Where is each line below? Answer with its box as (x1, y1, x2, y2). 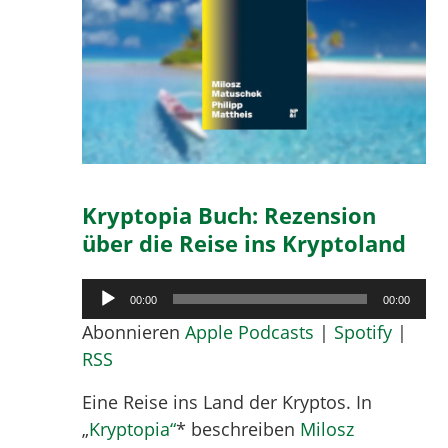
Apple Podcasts (185, 319, 315, 344)
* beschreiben (176, 416, 301, 441)
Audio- (81, 278, 137, 303)
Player (81, 305, 134, 330)
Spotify (334, 319, 393, 344)
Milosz (300, 416, 355, 441)
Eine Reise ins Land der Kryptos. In (82, 389, 373, 414)
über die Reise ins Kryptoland (82, 227, 407, 258)
